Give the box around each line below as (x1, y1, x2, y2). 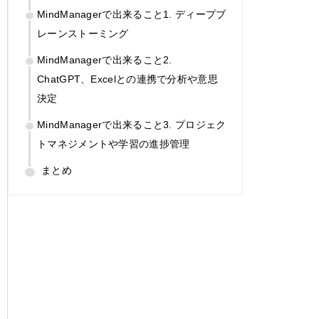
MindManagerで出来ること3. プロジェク (37, 118, 226, 130)
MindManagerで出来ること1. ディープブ (37, 8, 226, 20)
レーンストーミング (37, 27, 129, 39)
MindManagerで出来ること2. (37, 53, 172, 66)
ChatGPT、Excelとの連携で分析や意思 (37, 73, 218, 85)
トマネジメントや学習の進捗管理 (37, 137, 190, 150)
